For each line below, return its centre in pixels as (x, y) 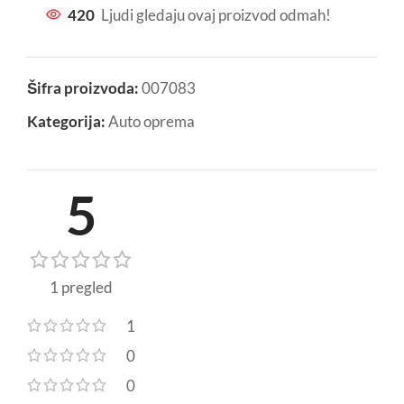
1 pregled (81, 288)
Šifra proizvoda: (84, 88)
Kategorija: (66, 122)
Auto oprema (151, 122)
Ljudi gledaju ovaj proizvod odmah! (216, 15)
